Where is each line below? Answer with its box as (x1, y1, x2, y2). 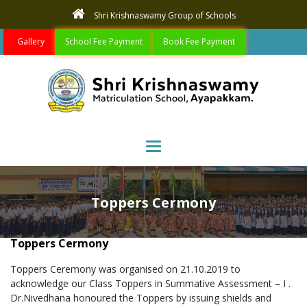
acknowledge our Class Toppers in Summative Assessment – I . (10, 277, 291, 291)
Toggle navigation (153, 137, 269, 156)
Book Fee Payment (163, 36, 235, 47)
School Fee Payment (65, 36, 143, 47)
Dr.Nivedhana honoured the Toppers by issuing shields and (10, 291, 271, 305)
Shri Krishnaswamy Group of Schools (91, 10, 236, 21)
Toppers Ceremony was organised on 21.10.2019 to (10, 262, 241, 276)
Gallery (17, 36, 45, 47)
